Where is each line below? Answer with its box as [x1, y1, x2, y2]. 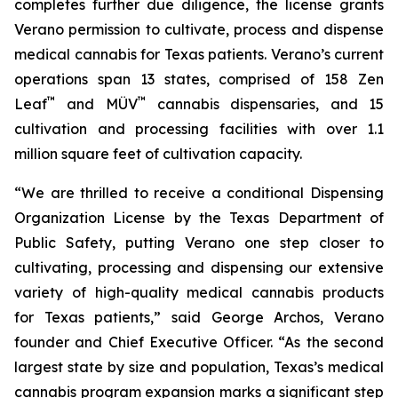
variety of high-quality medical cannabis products [14, 283, 384, 301]
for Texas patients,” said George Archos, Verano [14, 308, 384, 326]
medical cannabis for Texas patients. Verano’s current [14, 45, 384, 63]
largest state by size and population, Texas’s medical [14, 358, 384, 376]
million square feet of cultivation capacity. [14, 145, 302, 163]
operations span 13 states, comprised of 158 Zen [14, 70, 384, 88]
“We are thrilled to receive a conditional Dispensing [14, 184, 384, 202]
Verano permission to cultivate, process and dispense [14, 20, 384, 38]
